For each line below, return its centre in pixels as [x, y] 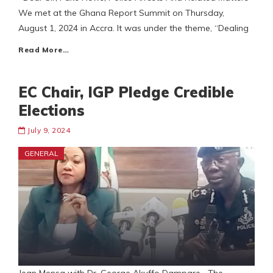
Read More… [44, 50]
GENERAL [41, 154]
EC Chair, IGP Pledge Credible [126, 92]
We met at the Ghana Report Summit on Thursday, [121, 13]
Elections [51, 111]
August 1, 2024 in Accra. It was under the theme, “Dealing [133, 28]
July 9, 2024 [49, 130]
